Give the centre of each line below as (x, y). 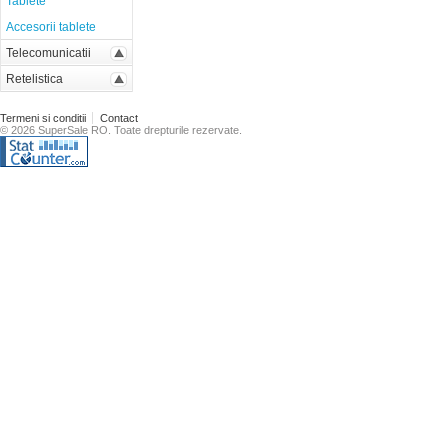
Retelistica (34, 79)
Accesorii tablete (51, 27)
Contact (119, 118)
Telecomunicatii (48, 53)
